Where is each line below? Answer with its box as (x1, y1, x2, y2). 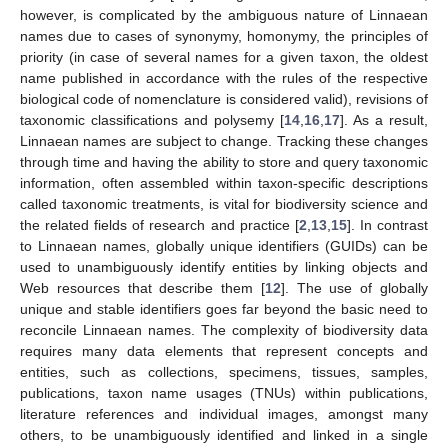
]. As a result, (340, 112, 428, 128)
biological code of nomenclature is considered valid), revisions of (20, 91, 428, 107)
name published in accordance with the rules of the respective (20, 70, 428, 86)
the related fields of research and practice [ (20, 217, 299, 233)
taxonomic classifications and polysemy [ (20, 112, 284, 128)
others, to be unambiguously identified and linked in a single (20, 427, 428, 443)
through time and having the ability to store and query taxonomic (20, 154, 428, 170)
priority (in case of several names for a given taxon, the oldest (20, 49, 428, 65)
